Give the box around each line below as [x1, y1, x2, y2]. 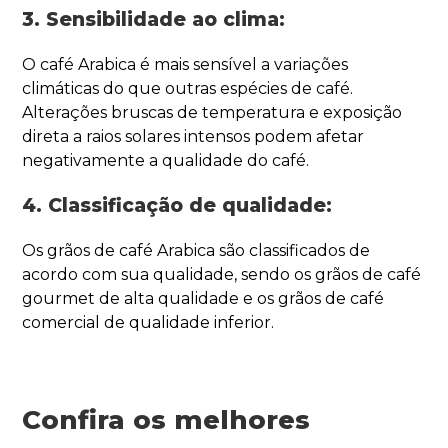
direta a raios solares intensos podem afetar [22, 126, 365, 146]
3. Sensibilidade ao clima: [22, 7, 286, 31]
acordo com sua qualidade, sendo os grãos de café [22, 264, 422, 284]
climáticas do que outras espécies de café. [22, 78, 354, 98]
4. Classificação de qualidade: [22, 193, 333, 217]
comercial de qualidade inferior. [22, 312, 275, 332]
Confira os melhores [22, 403, 311, 436]
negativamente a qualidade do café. [22, 150, 310, 170]
